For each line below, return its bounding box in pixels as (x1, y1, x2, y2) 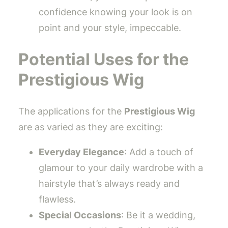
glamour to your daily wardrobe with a (39, 162, 203, 174)
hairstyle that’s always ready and (39, 178, 180, 189)
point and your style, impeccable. (39, 22, 181, 34)
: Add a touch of (124, 147, 193, 158)
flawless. (39, 194, 76, 205)
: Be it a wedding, (121, 210, 195, 221)
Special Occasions (39, 210, 121, 221)
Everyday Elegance (39, 147, 124, 158)
